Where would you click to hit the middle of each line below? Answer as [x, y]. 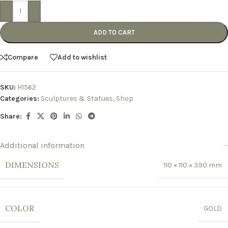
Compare [23, 57]
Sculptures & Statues [77, 99]
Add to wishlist [82, 57]
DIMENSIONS [32, 165]
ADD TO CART [114, 33]
